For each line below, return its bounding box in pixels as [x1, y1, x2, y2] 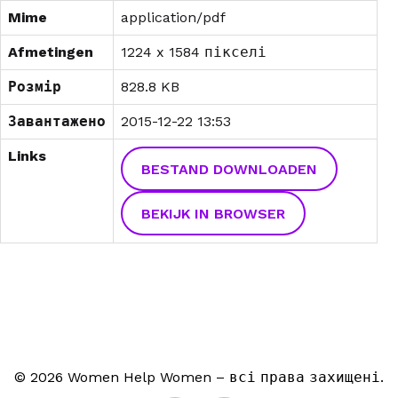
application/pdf [121, 9, 226, 27]
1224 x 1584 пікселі [121, 44, 267, 61]
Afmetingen [8, 44, 93, 61]
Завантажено [8, 113, 106, 131]
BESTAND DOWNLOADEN [140, 160, 317, 178]
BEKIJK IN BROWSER [140, 204, 285, 222]
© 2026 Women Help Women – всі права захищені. [14, 369, 384, 386]
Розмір [8, 78, 61, 96]
